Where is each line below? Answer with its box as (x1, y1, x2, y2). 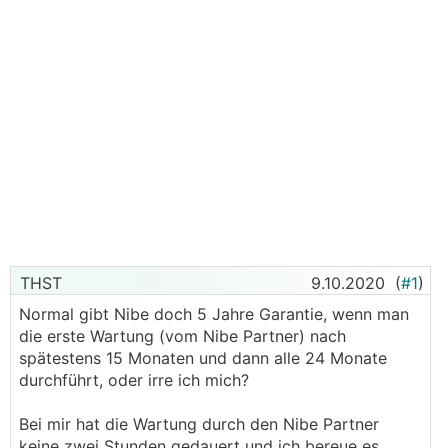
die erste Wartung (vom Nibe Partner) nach (19, 326, 346, 346)
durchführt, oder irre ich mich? (19, 370, 254, 390)
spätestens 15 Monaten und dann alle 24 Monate (19, 348, 387, 368)
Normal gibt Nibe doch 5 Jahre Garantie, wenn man (19, 304, 409, 324)
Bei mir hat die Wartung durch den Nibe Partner (19, 414, 379, 434)
